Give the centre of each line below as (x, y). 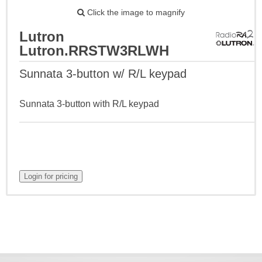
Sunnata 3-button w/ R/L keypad (103, 73)
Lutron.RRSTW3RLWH (94, 50)
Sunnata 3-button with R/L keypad (89, 104)
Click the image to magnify (135, 12)
